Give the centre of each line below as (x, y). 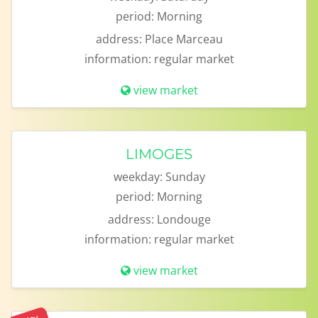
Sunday (185, 177)
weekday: (138, 177)
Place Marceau (183, 39)
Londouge (183, 219)
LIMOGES (159, 154)
